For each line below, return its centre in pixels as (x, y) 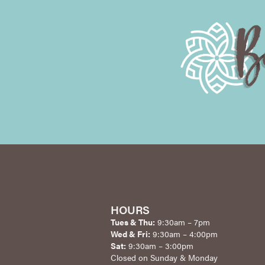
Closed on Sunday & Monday (164, 257)
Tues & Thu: (132, 222)
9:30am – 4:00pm (184, 233)
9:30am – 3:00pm (159, 245)
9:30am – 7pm (182, 222)
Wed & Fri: (130, 233)
